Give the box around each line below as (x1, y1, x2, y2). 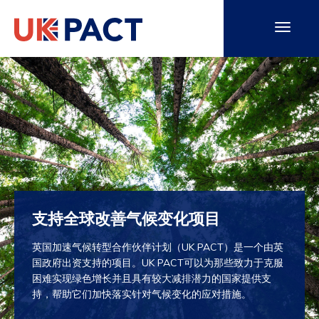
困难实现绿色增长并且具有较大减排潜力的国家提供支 (32, 272, 271, 285)
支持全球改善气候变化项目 (32, 209, 220, 229)
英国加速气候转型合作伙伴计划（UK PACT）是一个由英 (32, 241, 283, 253)
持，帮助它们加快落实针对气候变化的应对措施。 (32, 288, 251, 300)
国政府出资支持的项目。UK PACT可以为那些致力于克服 (32, 256, 283, 269)
